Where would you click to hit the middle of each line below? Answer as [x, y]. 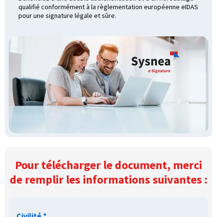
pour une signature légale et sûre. [67, 15]
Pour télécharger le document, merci [108, 165]
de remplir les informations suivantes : [108, 179]
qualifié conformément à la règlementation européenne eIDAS [108, 7]
